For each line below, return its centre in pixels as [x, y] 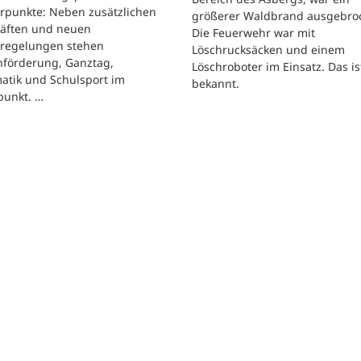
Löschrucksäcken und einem [268, 49]
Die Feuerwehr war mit [253, 32]
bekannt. [216, 83]
